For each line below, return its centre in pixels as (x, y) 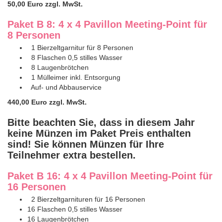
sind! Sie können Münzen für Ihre (86, 144)
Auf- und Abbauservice (64, 87)
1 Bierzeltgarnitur (56, 47)
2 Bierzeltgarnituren (60, 199)
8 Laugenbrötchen (58, 67)
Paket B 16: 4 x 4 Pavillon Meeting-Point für (110, 176)
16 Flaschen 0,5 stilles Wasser (75, 209)
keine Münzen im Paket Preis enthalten (99, 133)
